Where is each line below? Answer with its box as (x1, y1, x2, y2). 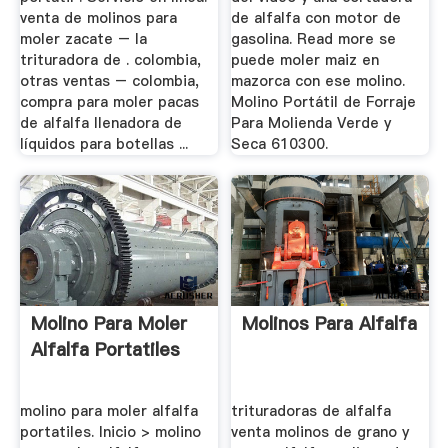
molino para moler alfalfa (19, 400, 198, 421)
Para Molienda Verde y (231, 113, 392, 134)
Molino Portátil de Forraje (231, 92, 417, 113)
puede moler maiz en (231, 50, 380, 71)
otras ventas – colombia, (19, 71, 199, 92)
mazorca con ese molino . (231, 71, 406, 92)
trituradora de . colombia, (19, 50, 201, 71)
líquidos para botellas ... (19, 134, 188, 155)
